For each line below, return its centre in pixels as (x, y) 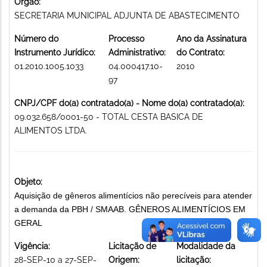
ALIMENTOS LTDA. (51, 130)
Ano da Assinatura (212, 38)
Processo (126, 38)
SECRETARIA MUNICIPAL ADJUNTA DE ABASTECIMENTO (127, 15)
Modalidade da (206, 246)
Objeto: (28, 181)
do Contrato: (201, 52)
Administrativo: (137, 52)
